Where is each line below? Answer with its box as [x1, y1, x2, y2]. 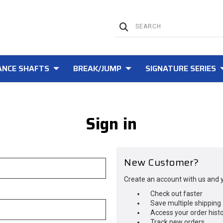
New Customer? [124, 154, 199, 170]
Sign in [86, 111, 137, 136]
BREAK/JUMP [73, 62, 121, 75]
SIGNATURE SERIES [145, 62, 216, 75]
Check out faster [150, 190, 203, 198]
